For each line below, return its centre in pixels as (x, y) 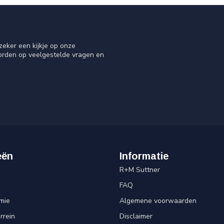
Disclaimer (136, 216)
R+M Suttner (140, 170)
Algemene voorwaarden (158, 201)
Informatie (144, 156)
